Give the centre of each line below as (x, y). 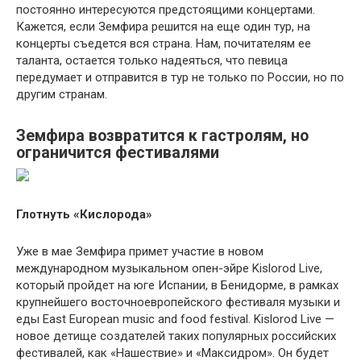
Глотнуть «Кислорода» (84, 215)
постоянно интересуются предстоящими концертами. (166, 10)
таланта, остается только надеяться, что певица (152, 61)
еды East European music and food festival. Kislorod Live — (175, 320)
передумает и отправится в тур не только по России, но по (180, 78)
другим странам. (62, 95)
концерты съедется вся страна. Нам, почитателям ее (164, 44)
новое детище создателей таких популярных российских (176, 336)
